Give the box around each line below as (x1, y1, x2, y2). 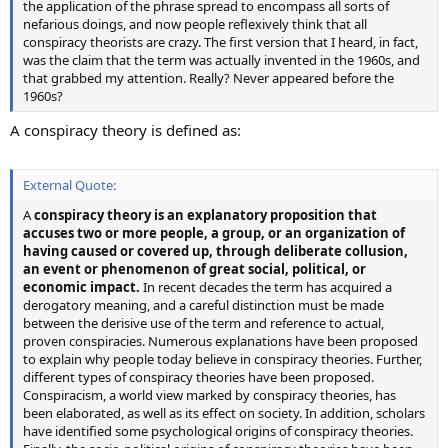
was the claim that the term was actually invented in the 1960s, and (23, 51, 420, 70)
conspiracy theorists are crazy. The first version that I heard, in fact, (23, 33, 418, 52)
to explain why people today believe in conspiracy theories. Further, (23, 350, 422, 369)
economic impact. (23, 278, 140, 297)
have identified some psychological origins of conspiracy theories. (23, 422, 413, 441)
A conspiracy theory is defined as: (10, 119, 241, 140)
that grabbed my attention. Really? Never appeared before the (23, 69, 394, 88)
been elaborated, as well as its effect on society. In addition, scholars (23, 404, 425, 423)
